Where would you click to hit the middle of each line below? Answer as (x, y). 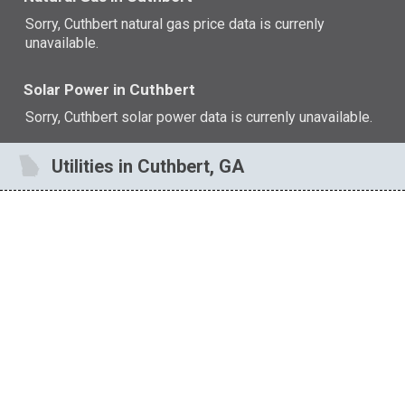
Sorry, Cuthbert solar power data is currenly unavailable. (199, 117)
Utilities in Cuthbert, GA (148, 167)
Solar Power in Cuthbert (110, 90)
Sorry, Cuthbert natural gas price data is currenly (175, 24)
